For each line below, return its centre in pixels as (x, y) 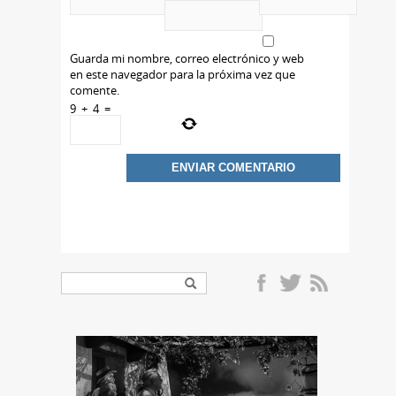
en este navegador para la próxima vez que (183, 74)
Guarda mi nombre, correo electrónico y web (187, 58)
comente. (95, 90)
